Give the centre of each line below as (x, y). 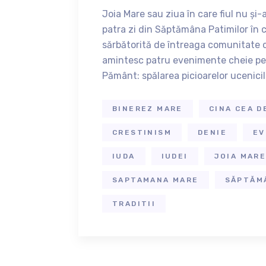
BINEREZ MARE (148, 109)
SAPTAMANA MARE (156, 180)
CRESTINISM (142, 132)
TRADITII (134, 204)
